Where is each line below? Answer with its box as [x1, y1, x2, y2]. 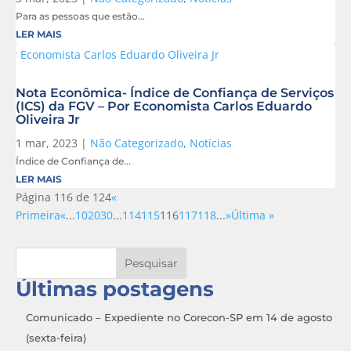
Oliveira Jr [16, 112, 80, 128]
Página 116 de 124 [16, 190, 111, 205]
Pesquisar [124, 256, 178, 271]
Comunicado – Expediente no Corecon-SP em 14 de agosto [26, 311, 332, 324]
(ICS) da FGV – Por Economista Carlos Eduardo [16, 99, 312, 114]
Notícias [190, 136, 232, 151]
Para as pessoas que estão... [16, 10, 145, 23]
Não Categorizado [90, 136, 183, 151]
